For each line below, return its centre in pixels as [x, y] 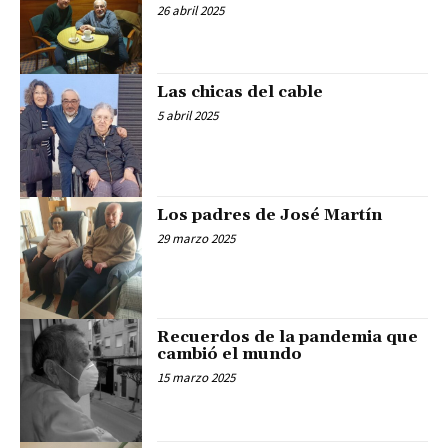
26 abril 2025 [191, 10]
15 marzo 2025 [196, 378]
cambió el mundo [230, 354]
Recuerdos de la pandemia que [288, 337]
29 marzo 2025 [196, 238]
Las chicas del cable [240, 92]
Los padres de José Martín [270, 214]
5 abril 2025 [188, 116]
